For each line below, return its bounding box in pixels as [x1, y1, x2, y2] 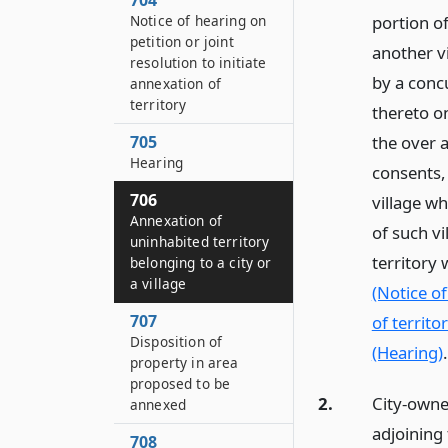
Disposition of [130, 332, 223, 351]
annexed [130, 395, 187, 414]
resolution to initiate [130, 53, 267, 72]
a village [130, 274, 187, 293]
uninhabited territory [130, 232, 270, 251]
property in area [130, 353, 239, 372]
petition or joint [130, 32, 234, 51]
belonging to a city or [130, 253, 272, 272]
